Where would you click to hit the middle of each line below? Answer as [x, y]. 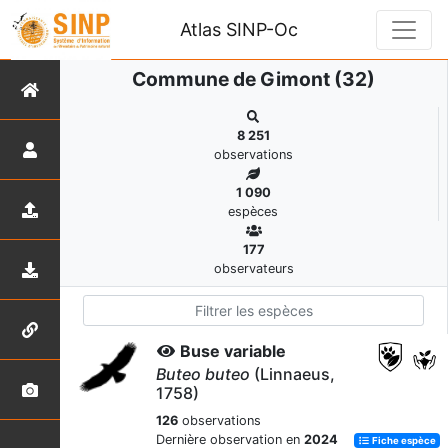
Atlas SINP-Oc [238, 29]
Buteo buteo [203, 374]
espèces [253, 211]
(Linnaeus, [292, 374]
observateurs [253, 268]
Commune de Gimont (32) [253, 79]
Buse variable [233, 351]
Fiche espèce [403, 440]
